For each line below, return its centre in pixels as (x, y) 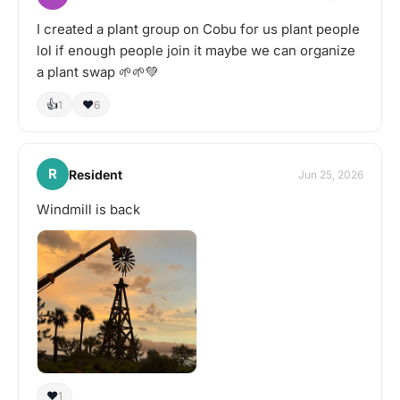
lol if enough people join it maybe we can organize (196, 50)
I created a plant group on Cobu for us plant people (198, 29)
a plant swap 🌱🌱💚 (98, 72)
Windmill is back (88, 209)
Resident (96, 174)
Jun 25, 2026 (331, 174)
